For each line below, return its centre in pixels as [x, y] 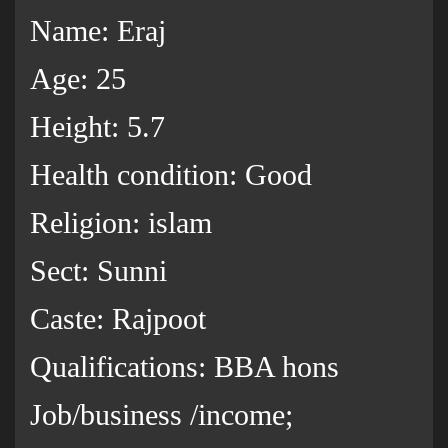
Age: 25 [78, 79]
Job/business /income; [161, 415]
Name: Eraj [98, 31]
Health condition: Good [171, 175]
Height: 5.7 [97, 127]
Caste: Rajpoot [118, 319]
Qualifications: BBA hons [184, 367]
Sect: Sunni [98, 271]
